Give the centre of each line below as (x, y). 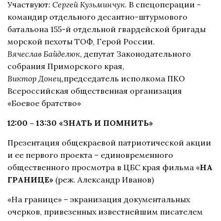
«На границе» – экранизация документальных (99, 199)
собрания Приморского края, (66, 66)
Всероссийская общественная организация (95, 91)
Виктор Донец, (36, 78)
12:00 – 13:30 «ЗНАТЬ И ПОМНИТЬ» (80, 123)
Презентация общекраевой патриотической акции (109, 142)
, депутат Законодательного (135, 54)
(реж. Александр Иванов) (104, 179)
